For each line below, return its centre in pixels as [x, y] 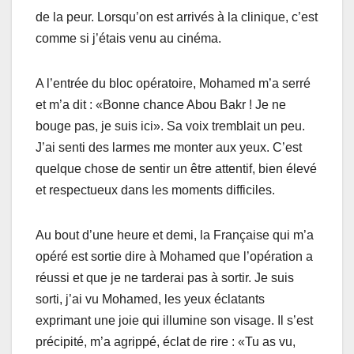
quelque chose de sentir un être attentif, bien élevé [176, 169]
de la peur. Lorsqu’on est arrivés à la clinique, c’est [177, 17]
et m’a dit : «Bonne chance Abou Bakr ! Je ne [161, 105]
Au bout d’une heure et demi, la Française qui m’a [175, 235]
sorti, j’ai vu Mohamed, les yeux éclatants [150, 299]
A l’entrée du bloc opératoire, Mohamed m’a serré [173, 84]
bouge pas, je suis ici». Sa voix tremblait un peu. [170, 126]
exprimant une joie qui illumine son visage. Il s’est [174, 321]
